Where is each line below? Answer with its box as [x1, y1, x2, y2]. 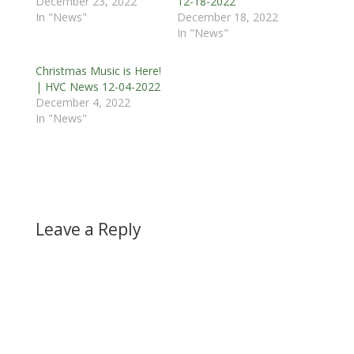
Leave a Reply [35, 217, 141, 240]
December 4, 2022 [35, 94, 130, 110]
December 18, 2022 [176, 9, 278, 24]
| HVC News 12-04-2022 [35, 78, 160, 94]
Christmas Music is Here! [35, 62, 161, 78]
